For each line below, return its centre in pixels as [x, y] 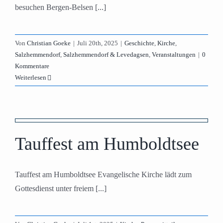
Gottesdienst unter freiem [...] [61, 188]
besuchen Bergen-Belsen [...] [60, 7]
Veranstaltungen [174, 55]
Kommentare [32, 66]
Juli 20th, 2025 [98, 43]
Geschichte [139, 43]
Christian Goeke [49, 43]
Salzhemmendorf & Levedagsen [106, 55]
